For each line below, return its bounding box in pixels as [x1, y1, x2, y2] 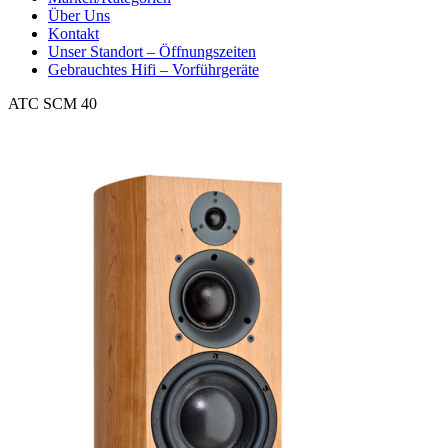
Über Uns [48, 7, 110, 25]
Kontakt [48, 25, 99, 43]
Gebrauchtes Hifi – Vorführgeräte [48, 61, 259, 79]
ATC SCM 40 [8, 95, 97, 113]
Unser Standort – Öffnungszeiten [48, 43, 256, 61]
